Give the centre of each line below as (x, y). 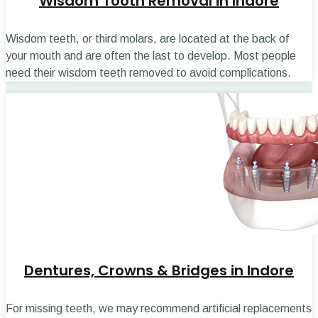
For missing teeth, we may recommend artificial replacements (159, 309)
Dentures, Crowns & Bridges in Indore (159, 270)
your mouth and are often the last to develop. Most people (151, 56)
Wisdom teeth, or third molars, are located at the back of (147, 39)
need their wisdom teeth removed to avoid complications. (148, 73)
